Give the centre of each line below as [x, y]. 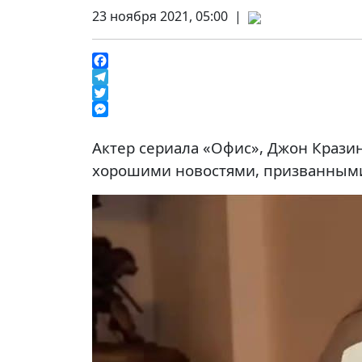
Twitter [114, 109]
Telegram [121, 93]
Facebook [122, 77]
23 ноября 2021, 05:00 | [170, 16]
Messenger [126, 125]
